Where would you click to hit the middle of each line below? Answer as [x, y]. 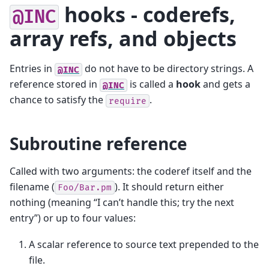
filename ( [32, 187]
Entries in [32, 69]
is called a [152, 84]
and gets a [225, 84]
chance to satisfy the [58, 100]
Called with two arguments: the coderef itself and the [131, 171]
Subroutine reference [98, 144]
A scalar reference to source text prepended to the [144, 245]
